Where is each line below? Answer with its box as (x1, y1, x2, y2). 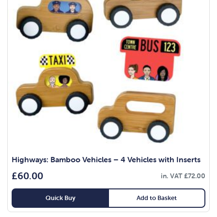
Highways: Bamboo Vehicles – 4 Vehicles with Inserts (12, 155, 201, 164)
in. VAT (161, 171, 184, 180)
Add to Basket (137, 194, 177, 202)
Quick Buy (45, 194, 76, 202)
